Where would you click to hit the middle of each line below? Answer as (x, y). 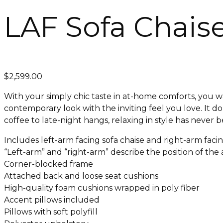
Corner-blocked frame (49, 164)
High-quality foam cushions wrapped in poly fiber (102, 188)
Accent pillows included (52, 200)
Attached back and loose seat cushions (81, 176)
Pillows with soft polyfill (51, 212)
